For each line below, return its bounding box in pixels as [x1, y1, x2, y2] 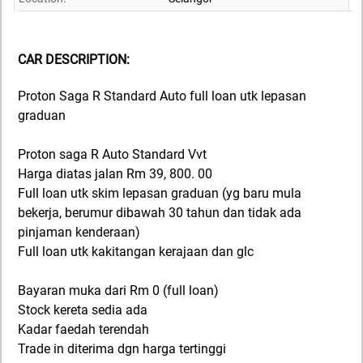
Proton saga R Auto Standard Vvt [18, 147, 207, 163]
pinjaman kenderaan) [18, 224, 140, 241]
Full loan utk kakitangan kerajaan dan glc [18, 244, 254, 260]
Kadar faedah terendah [18, 322, 149, 338]
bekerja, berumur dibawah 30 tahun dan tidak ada [18, 205, 301, 221]
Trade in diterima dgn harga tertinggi [18, 341, 226, 357]
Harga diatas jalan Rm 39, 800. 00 [18, 166, 212, 182]
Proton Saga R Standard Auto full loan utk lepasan [18, 88, 306, 105]
